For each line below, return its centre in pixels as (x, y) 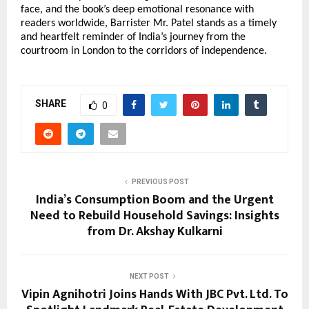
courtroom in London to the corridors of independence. (144, 51)
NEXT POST (149, 276)
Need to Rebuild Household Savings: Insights (154, 216)
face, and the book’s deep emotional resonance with (137, 9)
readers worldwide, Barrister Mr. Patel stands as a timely (149, 23)
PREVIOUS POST (160, 181)
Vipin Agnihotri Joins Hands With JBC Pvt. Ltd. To (154, 294)
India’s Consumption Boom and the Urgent (154, 200)
